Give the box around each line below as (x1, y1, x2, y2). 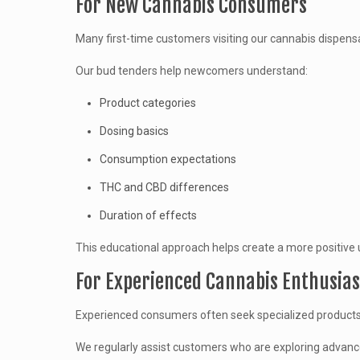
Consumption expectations (99, 153, 236, 166)
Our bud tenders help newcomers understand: (75, 64, 308, 77)
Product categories (99, 96, 196, 109)
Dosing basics (99, 125, 169, 137)
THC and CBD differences (99, 181, 229, 194)
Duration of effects (99, 209, 197, 222)
